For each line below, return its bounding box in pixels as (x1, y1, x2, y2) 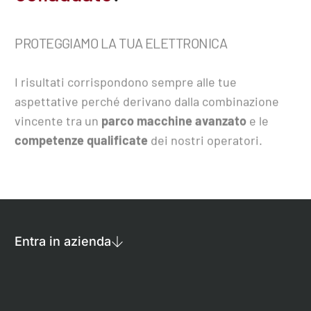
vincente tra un (15, 112, 102, 128)
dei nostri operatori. (148, 131, 263, 147)
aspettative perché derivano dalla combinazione (15, 92, 280, 108)
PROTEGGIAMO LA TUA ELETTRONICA (15, 33, 228, 51)
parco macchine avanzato (101, 112, 247, 128)
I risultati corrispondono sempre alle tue (15, 73, 237, 89)
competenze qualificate (15, 131, 149, 147)
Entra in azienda (15, 233, 112, 249)
